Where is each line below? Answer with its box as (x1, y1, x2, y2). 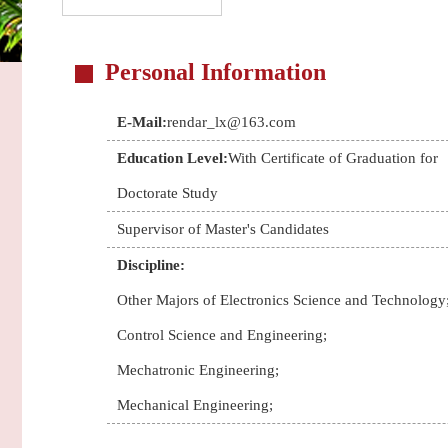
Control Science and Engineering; (117, 327, 327, 343)
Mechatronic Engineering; (117, 362, 279, 378)
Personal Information (105, 59, 326, 85)
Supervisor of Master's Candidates (117, 221, 329, 237)
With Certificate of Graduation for (228, 150, 438, 166)
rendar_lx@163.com (167, 114, 296, 130)
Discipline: (117, 257, 185, 273)
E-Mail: (117, 114, 167, 130)
